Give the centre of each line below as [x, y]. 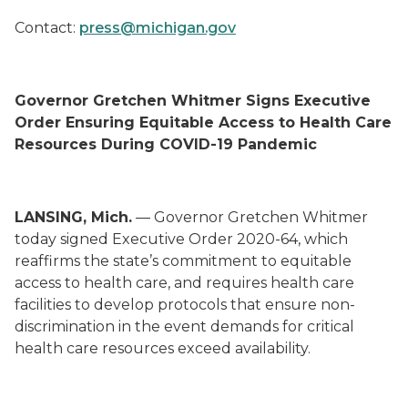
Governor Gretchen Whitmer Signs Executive [193, 101]
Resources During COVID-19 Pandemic [166, 144]
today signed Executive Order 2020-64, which [181, 239]
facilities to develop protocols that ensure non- [185, 305]
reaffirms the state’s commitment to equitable [183, 261]
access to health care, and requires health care [184, 283]
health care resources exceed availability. [166, 348]
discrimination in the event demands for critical [184, 326]
